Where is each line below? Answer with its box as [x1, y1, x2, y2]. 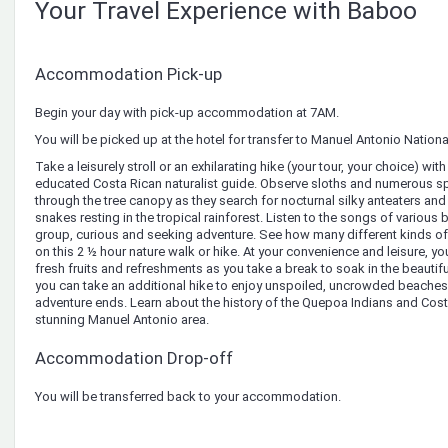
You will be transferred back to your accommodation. [35, 388, 341, 404]
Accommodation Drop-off [35, 347, 233, 368]
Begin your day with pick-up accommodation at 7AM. [35, 104, 339, 120]
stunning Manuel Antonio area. [35, 311, 209, 327]
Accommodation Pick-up [35, 63, 222, 84]
